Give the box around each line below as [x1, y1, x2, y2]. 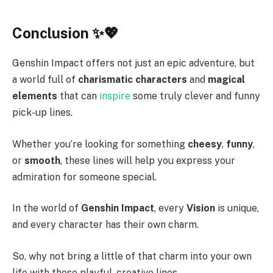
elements [12, 90, 57, 102]
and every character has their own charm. [12, 219, 199, 231]
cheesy [188, 138, 222, 150]
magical [208, 74, 245, 86]
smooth [24, 154, 60, 166]
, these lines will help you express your [60, 154, 235, 166]
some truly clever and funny [133, 90, 260, 102]
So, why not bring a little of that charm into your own [12, 250, 252, 262]
